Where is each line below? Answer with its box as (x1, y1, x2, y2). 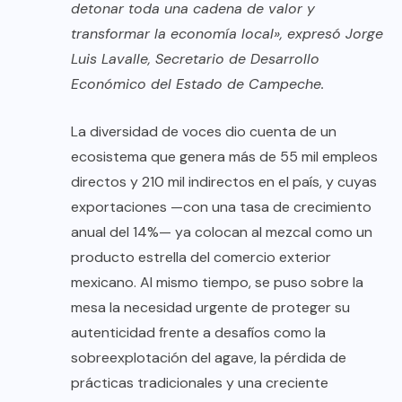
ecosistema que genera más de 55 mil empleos (71, 146, 378, 166)
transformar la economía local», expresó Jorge (71, 23, 383, 43)
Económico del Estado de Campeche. (71, 74, 324, 93)
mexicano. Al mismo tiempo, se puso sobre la (71, 272, 363, 292)
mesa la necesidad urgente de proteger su (71, 297, 350, 317)
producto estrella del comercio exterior (71, 247, 331, 267)
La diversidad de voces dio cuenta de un (71, 121, 336, 141)
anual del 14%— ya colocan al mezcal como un (71, 222, 372, 241)
